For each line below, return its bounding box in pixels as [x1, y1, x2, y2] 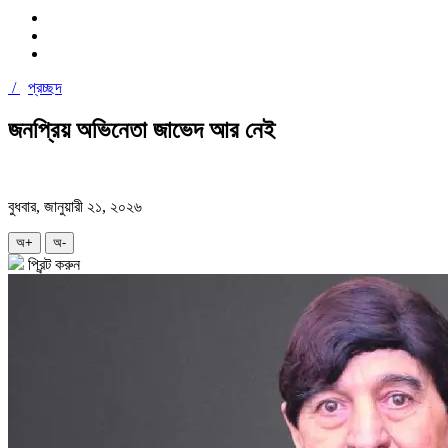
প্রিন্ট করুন [24, 255, 80, 273]
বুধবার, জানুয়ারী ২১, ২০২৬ [8, 197, 142, 215]
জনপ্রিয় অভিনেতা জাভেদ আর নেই [8, 116, 275, 143]
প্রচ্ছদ [28, 78, 62, 96]
